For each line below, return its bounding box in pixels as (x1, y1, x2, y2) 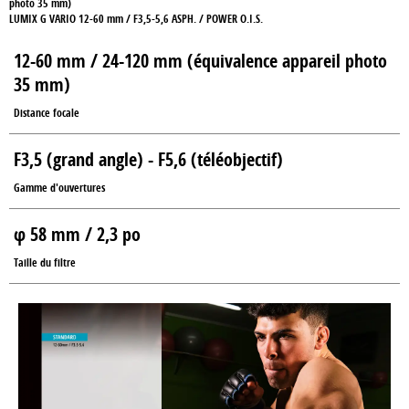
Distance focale (14, 105, 79, 121)
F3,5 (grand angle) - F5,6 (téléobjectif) (14, 147, 283, 172)
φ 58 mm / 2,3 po (14, 222, 141, 246)
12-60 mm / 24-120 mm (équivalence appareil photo (14, 48, 387, 73)
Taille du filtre (14, 255, 76, 270)
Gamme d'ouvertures (14, 180, 105, 195)
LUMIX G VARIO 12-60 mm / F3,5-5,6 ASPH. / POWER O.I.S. (9, 11, 263, 26)
